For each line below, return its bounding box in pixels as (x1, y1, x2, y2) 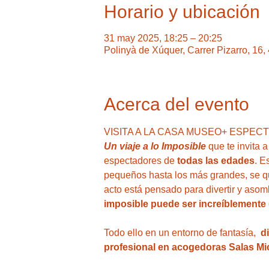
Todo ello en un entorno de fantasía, (103, 227, 261, 238)
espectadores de (103, 155, 177, 166)
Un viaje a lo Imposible (103, 141, 208, 151)
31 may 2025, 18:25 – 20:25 (103, 32, 222, 43)
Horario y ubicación (103, 1, 260, 22)
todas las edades (177, 155, 255, 166)
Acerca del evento (103, 94, 249, 114)
